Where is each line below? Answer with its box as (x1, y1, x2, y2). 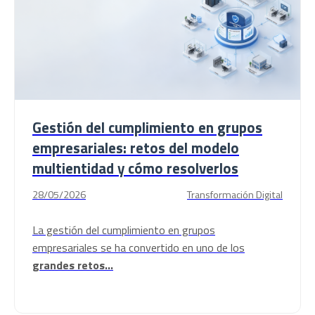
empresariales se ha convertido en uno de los (32, 239, 245, 256)
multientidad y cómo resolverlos (32, 157, 238, 179)
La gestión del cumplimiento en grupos (32, 221, 215, 238)
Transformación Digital (187, 187, 283, 202)
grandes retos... (32, 257, 113, 274)
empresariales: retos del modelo (32, 136, 239, 159)
